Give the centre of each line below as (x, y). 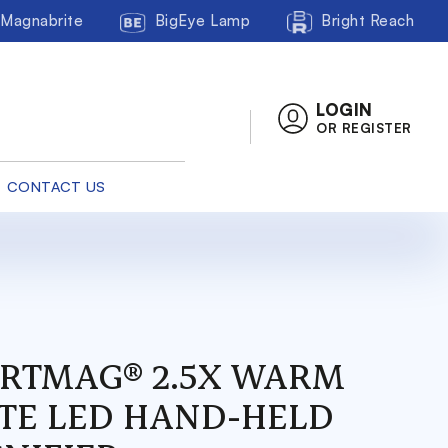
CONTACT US (56, 187)
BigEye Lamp (202, 20)
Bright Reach (368, 20)
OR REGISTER (364, 128)
